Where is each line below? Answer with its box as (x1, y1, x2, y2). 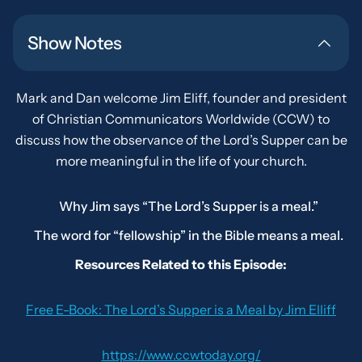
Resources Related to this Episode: (75, 256, 287, 272)
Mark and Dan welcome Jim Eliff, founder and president (15, 90, 347, 106)
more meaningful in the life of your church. (55, 153, 307, 169)
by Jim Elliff (266, 301, 336, 318)
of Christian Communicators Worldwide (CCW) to (32, 111, 330, 127)
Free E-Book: (26, 301, 104, 318)
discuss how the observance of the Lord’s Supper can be (15, 132, 347, 148)
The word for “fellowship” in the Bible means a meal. (33, 227, 343, 243)
